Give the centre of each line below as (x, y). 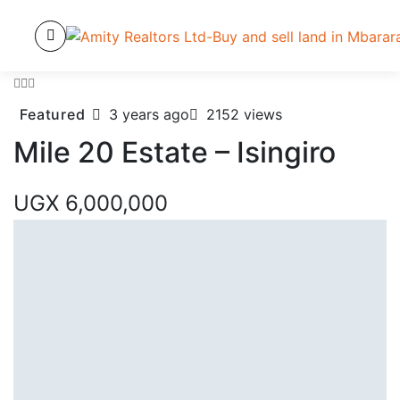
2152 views (244, 114)
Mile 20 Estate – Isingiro (175, 152)
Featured (53, 114)
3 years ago (149, 114)
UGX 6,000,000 (91, 203)
